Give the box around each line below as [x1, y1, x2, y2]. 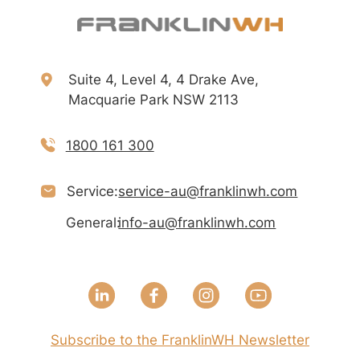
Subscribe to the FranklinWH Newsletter [51, 331, 309, 348]
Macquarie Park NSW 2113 [67, 91, 239, 108]
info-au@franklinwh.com [118, 215, 276, 231]
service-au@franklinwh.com [118, 183, 298, 200]
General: [65, 215, 121, 231]
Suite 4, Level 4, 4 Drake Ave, [67, 71, 259, 88]
